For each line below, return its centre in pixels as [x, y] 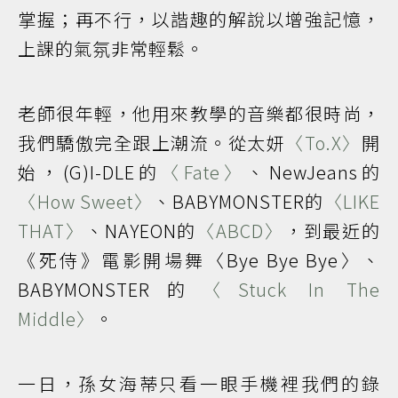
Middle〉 [56, 318]
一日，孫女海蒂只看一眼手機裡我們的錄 [199, 383]
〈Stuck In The [291, 289]
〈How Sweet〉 [85, 201]
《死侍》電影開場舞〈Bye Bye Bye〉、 [199, 259]
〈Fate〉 [204, 171]
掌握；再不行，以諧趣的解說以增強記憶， [199, 19]
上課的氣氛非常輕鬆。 [111, 48]
